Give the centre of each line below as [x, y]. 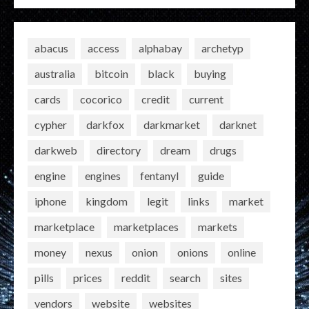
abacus [51, 48]
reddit [136, 278]
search [185, 278]
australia [55, 74]
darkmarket [172, 125]
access [103, 48]
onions [193, 252]
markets [218, 227]
